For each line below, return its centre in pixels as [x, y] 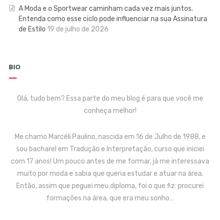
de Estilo [32, 29]
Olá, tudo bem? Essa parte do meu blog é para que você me [110, 99]
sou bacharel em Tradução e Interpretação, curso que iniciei [110, 149]
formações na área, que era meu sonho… [110, 198]
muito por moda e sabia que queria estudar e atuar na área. [110, 174]
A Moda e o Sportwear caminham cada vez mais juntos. [106, 9]
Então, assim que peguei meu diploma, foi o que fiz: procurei [110, 186]
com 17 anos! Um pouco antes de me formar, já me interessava [110, 162]
